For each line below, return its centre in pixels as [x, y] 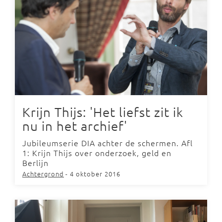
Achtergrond [43, 173]
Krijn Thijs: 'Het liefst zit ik [103, 111]
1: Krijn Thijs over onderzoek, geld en [97, 152]
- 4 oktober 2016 [93, 173]
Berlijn [35, 162]
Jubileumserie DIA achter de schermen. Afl [108, 142]
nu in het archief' [75, 125]
